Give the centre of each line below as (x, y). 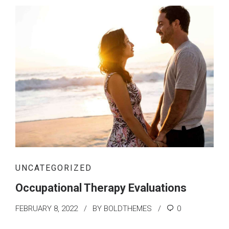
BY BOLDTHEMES (122, 209)
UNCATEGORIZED (54, 168)
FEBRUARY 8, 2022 (47, 209)
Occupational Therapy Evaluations (101, 188)
